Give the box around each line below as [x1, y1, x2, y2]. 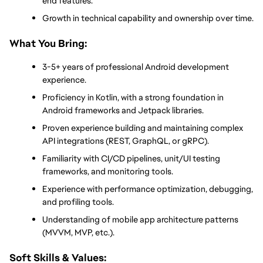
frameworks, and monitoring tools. [42, 165, 173, 177]
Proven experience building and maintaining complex [42, 122, 243, 133]
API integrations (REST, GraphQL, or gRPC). [42, 134, 209, 146]
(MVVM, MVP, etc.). [42, 226, 114, 238]
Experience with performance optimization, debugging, [42, 183, 253, 194]
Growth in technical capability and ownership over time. [42, 12, 254, 24]
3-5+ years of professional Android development [42, 60, 229, 72]
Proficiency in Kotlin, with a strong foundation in [42, 91, 224, 103]
